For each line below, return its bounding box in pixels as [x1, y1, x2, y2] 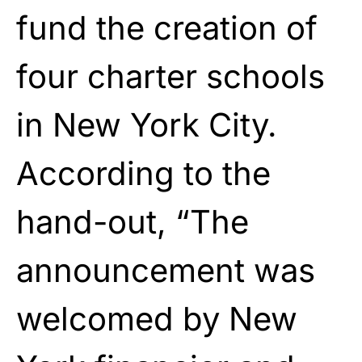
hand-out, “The [16, 201, 249, 242]
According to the [16, 153, 271, 193]
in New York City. [16, 104, 277, 145]
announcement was [16, 250, 315, 290]
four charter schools [16, 56, 325, 96]
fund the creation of [16, 7, 318, 48]
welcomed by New [16, 298, 297, 339]
